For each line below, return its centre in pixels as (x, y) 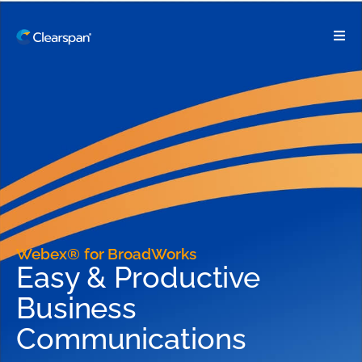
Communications (131, 339)
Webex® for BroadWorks (106, 254)
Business (77, 308)
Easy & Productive (139, 277)
